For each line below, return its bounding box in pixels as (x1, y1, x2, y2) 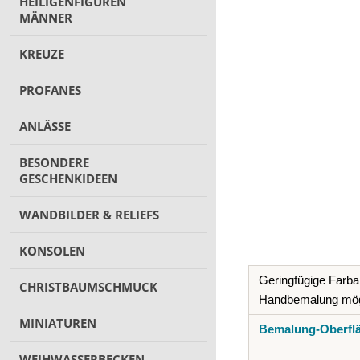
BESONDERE (19, 154, 89, 170)
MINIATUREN (19, 315, 96, 331)
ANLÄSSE (19, 118, 71, 134)
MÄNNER (19, 10, 72, 26)
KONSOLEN (19, 243, 85, 259)
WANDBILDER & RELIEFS (19, 207, 159, 223)
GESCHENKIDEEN (19, 170, 117, 186)
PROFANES (19, 82, 81, 98)
